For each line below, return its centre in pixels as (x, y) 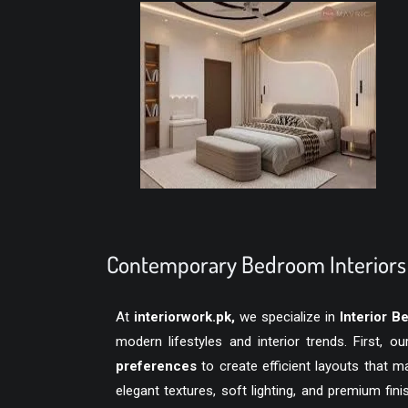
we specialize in (288, 317)
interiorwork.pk (183, 317)
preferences (156, 366)
